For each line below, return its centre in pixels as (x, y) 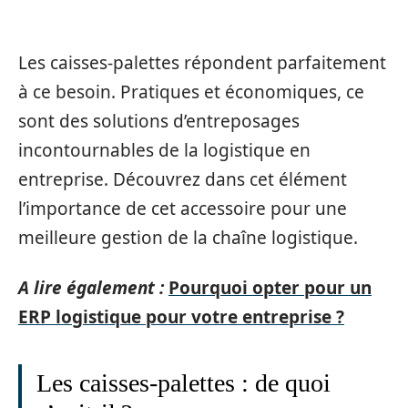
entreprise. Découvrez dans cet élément (183, 179)
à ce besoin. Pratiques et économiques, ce (191, 92)
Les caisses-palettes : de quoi (184, 382)
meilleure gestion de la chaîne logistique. (188, 238)
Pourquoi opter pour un (270, 287)
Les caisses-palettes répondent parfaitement (202, 63)
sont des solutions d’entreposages (159, 121)
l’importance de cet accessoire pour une (183, 209)
